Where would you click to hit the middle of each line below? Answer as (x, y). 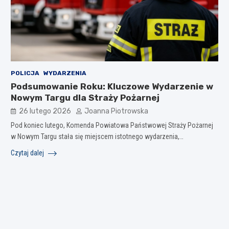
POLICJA (25, 73)
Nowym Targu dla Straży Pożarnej (85, 97)
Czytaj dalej (28, 153)
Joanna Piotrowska (116, 111)
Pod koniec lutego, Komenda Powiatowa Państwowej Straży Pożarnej (112, 125)
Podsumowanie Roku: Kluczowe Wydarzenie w (112, 86)
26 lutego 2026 (45, 111)
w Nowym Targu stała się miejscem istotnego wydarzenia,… (97, 136)
